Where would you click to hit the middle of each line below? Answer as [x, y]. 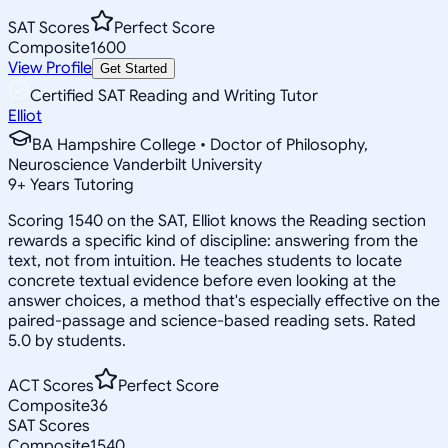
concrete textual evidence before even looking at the [202, 280]
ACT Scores [51, 385]
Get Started [133, 68]
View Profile [50, 67]
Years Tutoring [80, 184]
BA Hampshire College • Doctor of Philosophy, [200, 144]
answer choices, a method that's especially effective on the [224, 300]
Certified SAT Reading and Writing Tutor [174, 95]
